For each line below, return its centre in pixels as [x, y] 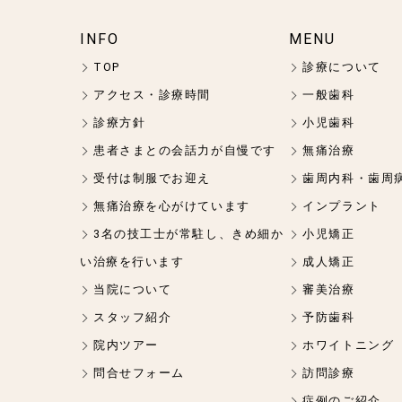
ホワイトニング [349, 345]
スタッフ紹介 [133, 317]
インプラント [342, 205]
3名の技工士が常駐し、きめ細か [189, 233]
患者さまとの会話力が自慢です [185, 150]
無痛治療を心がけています [172, 205]
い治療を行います [132, 261]
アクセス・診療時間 [153, 94]
